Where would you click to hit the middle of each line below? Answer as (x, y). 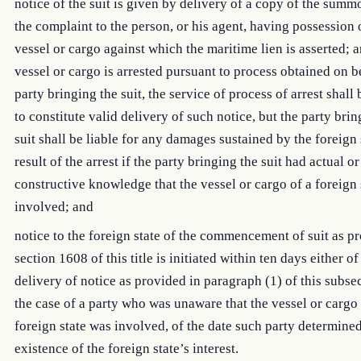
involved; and (54, 207)
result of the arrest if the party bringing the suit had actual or (187, 162)
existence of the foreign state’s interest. (127, 349)
